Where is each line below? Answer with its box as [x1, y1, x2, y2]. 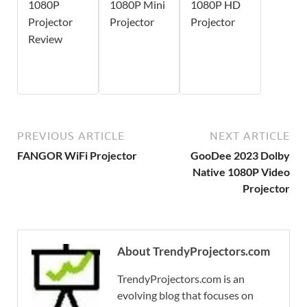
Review [28, 32, 62, 45]
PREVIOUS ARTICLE [17, 129, 125, 142]
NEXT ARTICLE [210, 129, 290, 142]
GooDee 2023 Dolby [191, 148, 290, 162]
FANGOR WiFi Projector [17, 148, 137, 162]
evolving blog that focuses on [117, 288, 254, 302]
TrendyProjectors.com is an [117, 271, 245, 285]
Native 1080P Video [193, 164, 290, 178]
